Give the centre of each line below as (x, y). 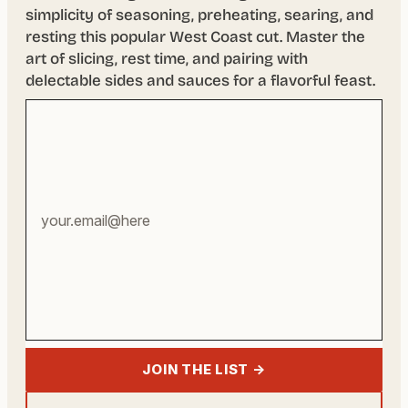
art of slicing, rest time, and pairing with (167, 59)
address (55, 162)
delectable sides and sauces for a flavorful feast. (200, 81)
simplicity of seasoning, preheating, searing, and (199, 15)
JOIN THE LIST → (204, 370)
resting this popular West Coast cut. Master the (195, 37)
